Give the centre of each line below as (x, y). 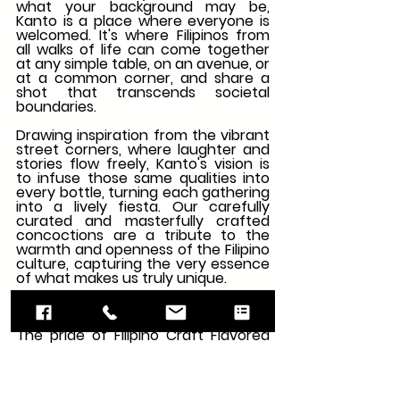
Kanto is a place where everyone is (143, 21)
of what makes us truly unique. (121, 278)
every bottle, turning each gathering (143, 192)
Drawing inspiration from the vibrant (143, 135)
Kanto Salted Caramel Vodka (115, 306)
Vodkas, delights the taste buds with (143, 349)
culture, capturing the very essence (143, 263)
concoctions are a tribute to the (143, 235)
